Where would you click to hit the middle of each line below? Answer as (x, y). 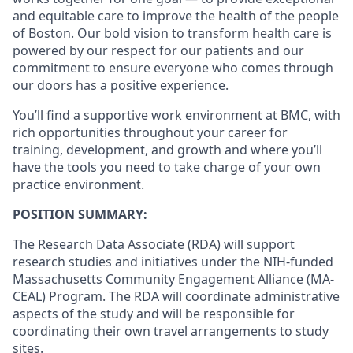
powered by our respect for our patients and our (158, 50)
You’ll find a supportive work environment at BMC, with (176, 115)
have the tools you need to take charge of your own (167, 167)
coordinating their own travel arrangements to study (171, 331)
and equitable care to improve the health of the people (176, 16)
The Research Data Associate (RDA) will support (154, 244)
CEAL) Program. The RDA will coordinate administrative (176, 296)
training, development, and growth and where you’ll (167, 150)
